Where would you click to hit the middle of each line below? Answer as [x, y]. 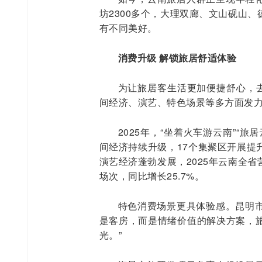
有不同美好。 [128, 27]
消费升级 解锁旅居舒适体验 [177, 57]
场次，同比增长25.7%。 [151, 175]
